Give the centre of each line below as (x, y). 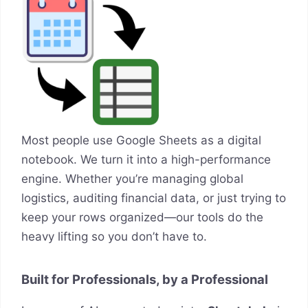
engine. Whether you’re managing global (132, 179)
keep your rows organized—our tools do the (142, 217)
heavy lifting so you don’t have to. (114, 236)
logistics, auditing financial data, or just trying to (154, 198)
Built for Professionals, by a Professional (145, 279)
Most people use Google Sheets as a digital (141, 140)
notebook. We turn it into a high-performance (146, 159)
